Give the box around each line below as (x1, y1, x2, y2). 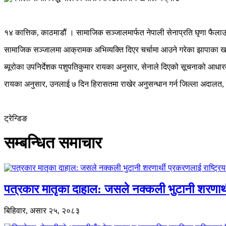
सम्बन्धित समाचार (4, 134, 102, 152)
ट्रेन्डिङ (4, 114, 27, 123)
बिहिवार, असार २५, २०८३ (4, 206, 80, 215)
